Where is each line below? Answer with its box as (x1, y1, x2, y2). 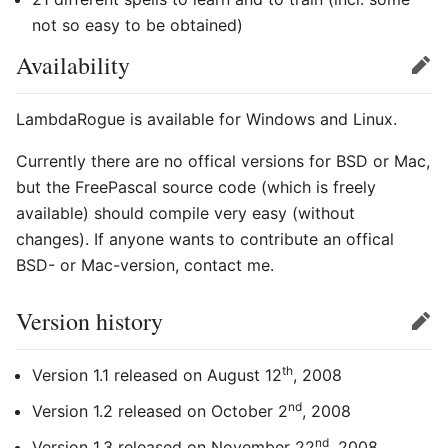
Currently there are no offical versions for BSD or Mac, (16, 150, 430, 171)
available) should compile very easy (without (16, 202, 355, 223)
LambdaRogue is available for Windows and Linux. (16, 108, 397, 129)
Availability (16, 48, 130, 81)
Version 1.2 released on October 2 (32, 400, 288, 421)
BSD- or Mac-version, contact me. (16, 254, 274, 275)
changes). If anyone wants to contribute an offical (16, 228, 394, 249)
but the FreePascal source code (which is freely (16, 176, 376, 197)
